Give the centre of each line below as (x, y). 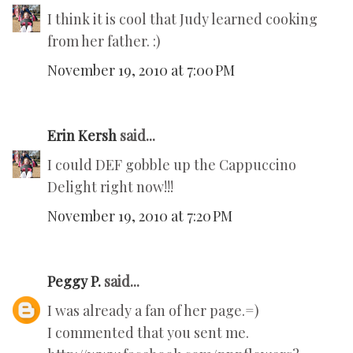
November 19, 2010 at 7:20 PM (140, 216)
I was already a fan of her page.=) (153, 311)
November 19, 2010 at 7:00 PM (141, 71)
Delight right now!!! (110, 187)
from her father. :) (104, 41)
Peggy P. (74, 282)
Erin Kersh (82, 136)
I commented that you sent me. (148, 333)
